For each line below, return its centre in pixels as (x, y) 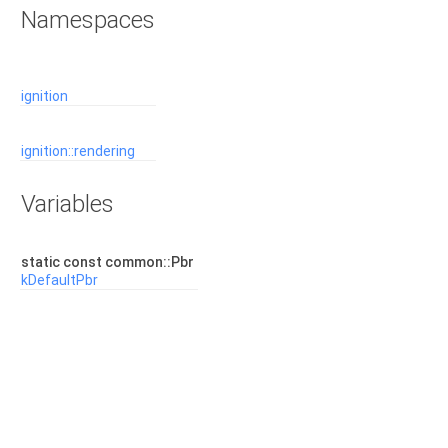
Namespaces (88, 20)
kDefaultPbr (59, 280)
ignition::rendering (78, 151)
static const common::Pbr (109, 262)
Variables (67, 204)
